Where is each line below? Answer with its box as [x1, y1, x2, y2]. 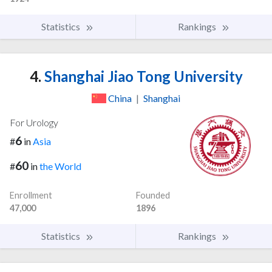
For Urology [10, 117, 58, 129]
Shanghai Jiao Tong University [41, 67, 243, 86]
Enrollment [10, 189, 52, 200]
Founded [136, 189, 170, 200]
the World [39, 160, 81, 172]
